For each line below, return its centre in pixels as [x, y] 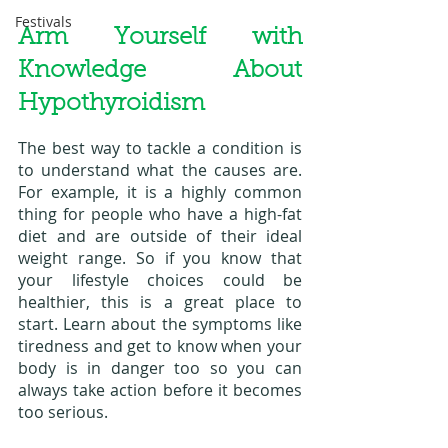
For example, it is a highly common [160, 192]
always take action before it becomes [160, 390]
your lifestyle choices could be [160, 280]
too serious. [65, 412]
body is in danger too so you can [160, 368]
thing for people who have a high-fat [160, 214]
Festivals [43, 21]
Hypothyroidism [111, 104]
